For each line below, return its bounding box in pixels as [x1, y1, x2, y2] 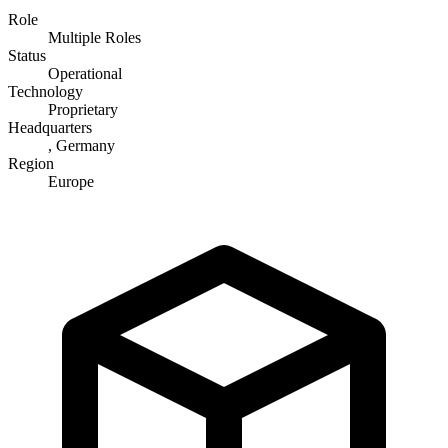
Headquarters [8, 118, 92, 136]
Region [8, 154, 54, 172]
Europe [48, 172, 94, 190]
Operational [48, 64, 122, 82]
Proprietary [48, 100, 118, 118]
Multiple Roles [48, 28, 141, 46]
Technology [8, 82, 83, 100]
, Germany [48, 136, 115, 154]
